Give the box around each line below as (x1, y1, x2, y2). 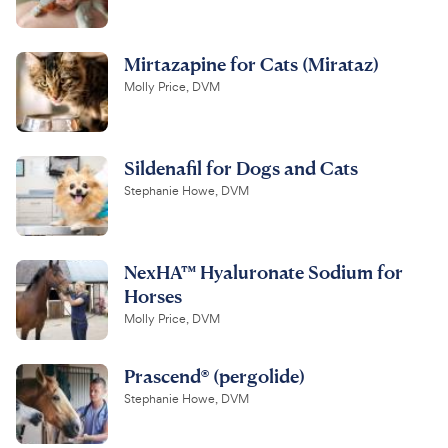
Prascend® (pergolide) (124, 363, 305, 387)
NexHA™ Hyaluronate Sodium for (124, 259, 403, 283)
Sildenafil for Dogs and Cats (124, 155, 358, 179)
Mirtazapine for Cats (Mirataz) (124, 51, 379, 75)
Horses (124, 283, 182, 307)
